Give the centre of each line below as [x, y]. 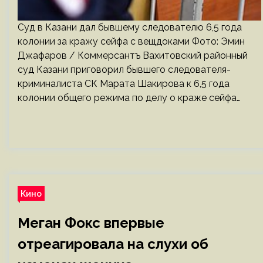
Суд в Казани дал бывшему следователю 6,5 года [130, 27]
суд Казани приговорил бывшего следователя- [124, 70]
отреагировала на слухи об [113, 244]
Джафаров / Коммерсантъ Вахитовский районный [133, 55]
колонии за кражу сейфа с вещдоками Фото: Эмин [131, 41]
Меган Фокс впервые [91, 223]
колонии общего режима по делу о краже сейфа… [129, 98]
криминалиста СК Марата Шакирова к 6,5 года [124, 84]
